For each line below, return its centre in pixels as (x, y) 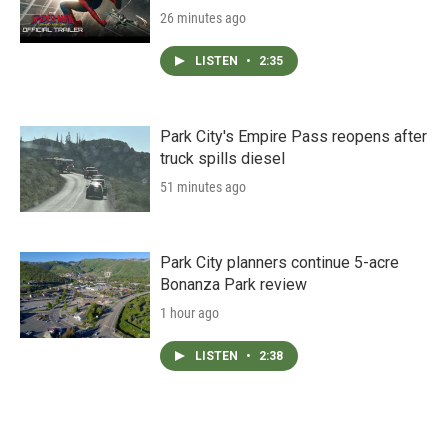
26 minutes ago (203, 17)
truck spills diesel (222, 158)
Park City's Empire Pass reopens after (293, 136)
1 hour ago (189, 312)
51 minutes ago (203, 186)
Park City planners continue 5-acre (279, 262)
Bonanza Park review (233, 284)
